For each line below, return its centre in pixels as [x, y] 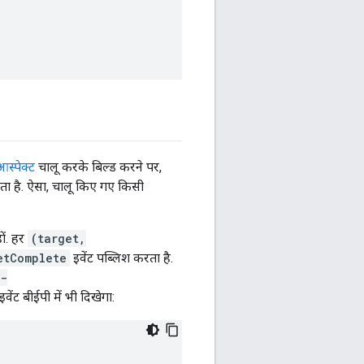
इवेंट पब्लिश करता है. [121, 258]
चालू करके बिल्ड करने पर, [98, 167]
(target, [58, 239]
